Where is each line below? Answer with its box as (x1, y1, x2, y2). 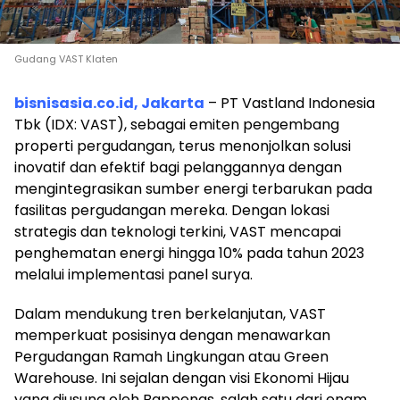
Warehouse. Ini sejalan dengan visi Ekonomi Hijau (14, 368, 349, 389)
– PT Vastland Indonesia (204, 93, 375, 114)
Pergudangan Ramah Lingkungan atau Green (14, 346, 329, 368)
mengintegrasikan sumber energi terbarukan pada (14, 179, 372, 200)
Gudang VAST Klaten (14, 52, 118, 67)
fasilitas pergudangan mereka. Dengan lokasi (14, 200, 329, 221)
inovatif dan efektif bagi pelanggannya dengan (14, 157, 342, 179)
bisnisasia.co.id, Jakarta (14, 93, 204, 114)
